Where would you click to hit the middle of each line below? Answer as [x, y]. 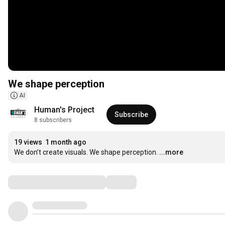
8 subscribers [53, 120]
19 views [28, 142]
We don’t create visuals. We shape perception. [86, 152]
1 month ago [66, 142]
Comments [33, 182]
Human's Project [64, 110]
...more [171, 152]
